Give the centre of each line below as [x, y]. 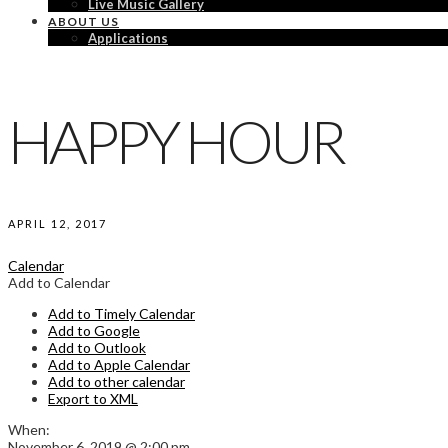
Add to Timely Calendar [121, 314]
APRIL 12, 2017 [57, 224]
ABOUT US [83, 21]
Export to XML [93, 399]
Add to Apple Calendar [119, 365]
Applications [128, 38]
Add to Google [94, 331]
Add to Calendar [59, 283]
